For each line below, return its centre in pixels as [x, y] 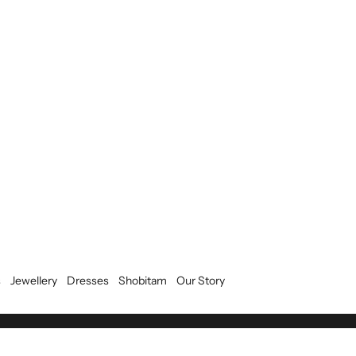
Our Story [200, 281]
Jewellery [33, 281]
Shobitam [142, 281]
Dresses [87, 281]
